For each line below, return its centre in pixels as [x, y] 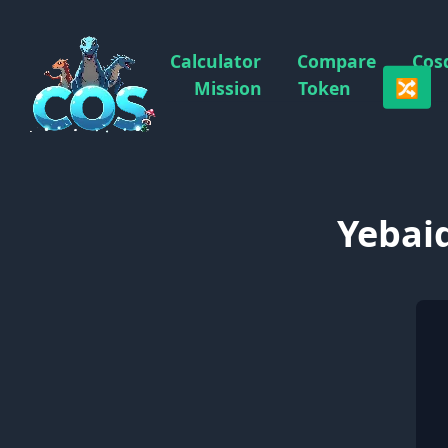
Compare [336, 60]
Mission [228, 87]
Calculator [215, 60]
